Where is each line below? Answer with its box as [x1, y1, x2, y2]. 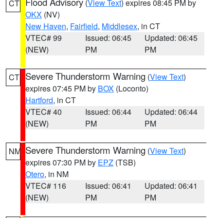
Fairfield [70, 20, 98, 32]
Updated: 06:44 [145, 106, 198, 117]
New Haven [25, 20, 66, 32]
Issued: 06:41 [85, 180, 131, 191]
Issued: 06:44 [85, 106, 131, 117]
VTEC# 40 [25, 106, 62, 117]
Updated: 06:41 [145, 180, 198, 191]
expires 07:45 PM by [25, 83, 98, 94]
